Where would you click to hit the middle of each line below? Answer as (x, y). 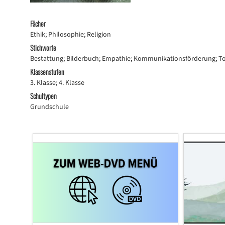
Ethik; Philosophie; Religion (70, 35)
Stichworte (43, 47)
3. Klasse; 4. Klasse (57, 83)
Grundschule (49, 107)
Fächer (38, 23)
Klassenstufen (47, 72)
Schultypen (43, 96)
